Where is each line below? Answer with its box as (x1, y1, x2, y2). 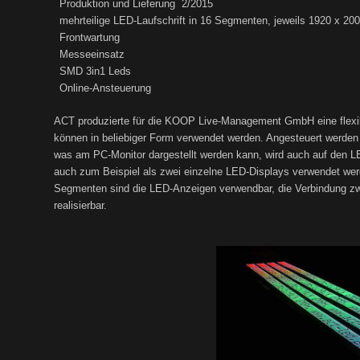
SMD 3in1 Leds (59, 65, 131, 77)
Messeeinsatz (59, 48, 125, 60)
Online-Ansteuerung (59, 82, 151, 94)
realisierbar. (54, 199, 107, 211)
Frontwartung (59, 31, 120, 43)
